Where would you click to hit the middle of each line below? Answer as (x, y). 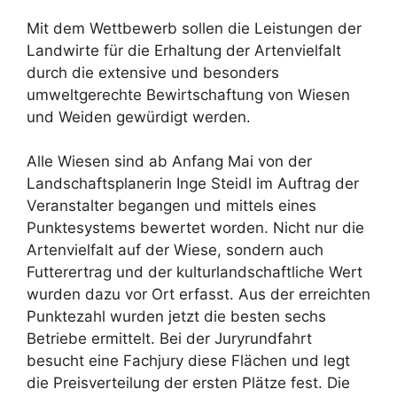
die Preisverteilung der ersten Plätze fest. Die (188, 383)
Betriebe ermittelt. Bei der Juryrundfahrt (169, 339)
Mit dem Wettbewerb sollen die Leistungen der (194, 28)
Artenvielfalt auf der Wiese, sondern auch (175, 250)
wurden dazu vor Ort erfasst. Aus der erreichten (198, 295)
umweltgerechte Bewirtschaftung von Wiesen (188, 94)
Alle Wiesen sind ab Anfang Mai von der (169, 162)
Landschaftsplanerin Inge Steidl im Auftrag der (193, 184)
